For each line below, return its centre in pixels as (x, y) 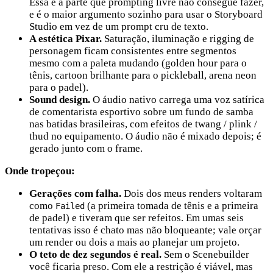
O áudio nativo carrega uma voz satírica (177, 100)
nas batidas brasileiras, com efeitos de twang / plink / (143, 124)
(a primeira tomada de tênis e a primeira (172, 206)
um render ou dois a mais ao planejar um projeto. (134, 243)
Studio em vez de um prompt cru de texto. (119, 27)
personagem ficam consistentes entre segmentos (133, 51)
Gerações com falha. (75, 194)
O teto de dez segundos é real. (95, 255)
